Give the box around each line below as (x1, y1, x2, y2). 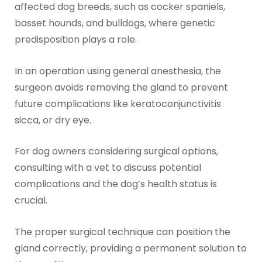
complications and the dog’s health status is (14, 177, 217, 191)
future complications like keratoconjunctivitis (14, 96, 221, 111)
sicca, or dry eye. (14, 113, 91, 127)
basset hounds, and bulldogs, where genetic (14, 16, 215, 30)
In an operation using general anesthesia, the (14, 64, 221, 78)
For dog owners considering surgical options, (14, 144, 218, 158)
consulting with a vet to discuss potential (14, 161, 201, 175)
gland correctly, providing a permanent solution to (14, 242, 247, 256)
